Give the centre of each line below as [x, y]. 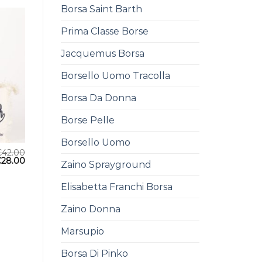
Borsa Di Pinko [94, 253]
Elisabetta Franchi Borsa [116, 187]
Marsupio [82, 231]
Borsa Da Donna [98, 98]
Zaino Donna [90, 209]
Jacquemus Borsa [102, 53]
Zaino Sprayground [106, 164]
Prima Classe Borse [104, 31]
